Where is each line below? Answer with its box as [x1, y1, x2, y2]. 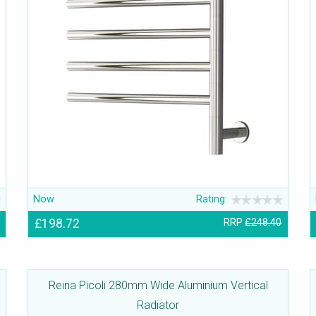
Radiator [137, 298, 179, 312]
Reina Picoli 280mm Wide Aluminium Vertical [48, 279, 268, 293]
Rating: [196, 193, 228, 206]
